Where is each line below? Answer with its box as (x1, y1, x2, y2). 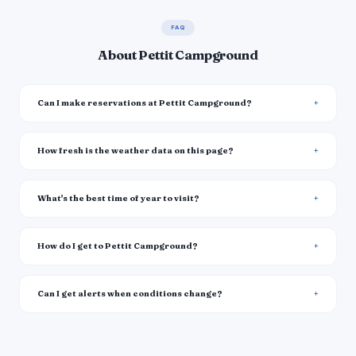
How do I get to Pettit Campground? (37, 241, 198, 252)
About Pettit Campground (98, 47, 258, 64)
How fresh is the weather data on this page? (37, 145, 234, 157)
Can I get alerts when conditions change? (37, 288, 222, 300)
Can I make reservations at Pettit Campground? (37, 98, 252, 109)
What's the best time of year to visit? (37, 193, 199, 204)
